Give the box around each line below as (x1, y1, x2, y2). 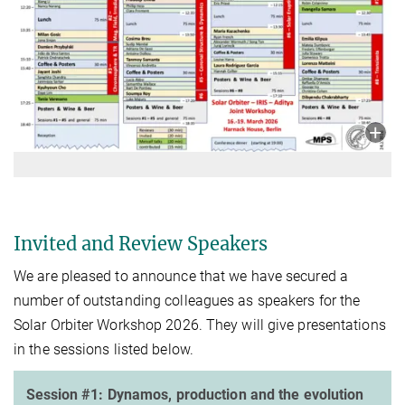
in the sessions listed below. (14, 340, 193, 358)
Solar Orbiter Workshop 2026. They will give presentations (14, 316, 386, 334)
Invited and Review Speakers (14, 231, 268, 255)
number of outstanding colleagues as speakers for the (14, 291, 361, 309)
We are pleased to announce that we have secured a (14, 267, 348, 285)
